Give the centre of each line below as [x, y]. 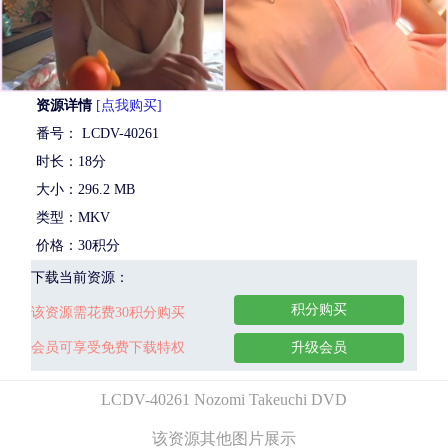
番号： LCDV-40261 [97, 133]
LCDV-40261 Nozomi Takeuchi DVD [224, 399]
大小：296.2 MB [85, 189]
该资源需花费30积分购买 [108, 312]
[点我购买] [129, 105]
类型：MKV [73, 217]
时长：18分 [71, 161]
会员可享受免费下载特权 [108, 347]
